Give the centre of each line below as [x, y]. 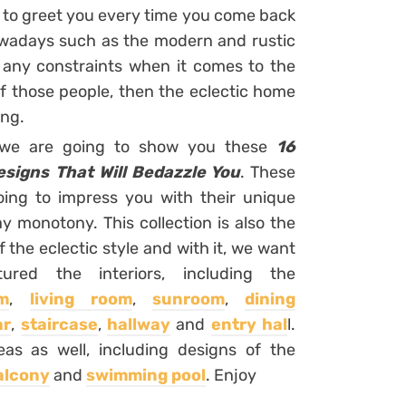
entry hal [249, 324]
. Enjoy [231, 375]
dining [271, 299]
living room [81, 299]
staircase [59, 324]
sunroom [188, 299]
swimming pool [146, 375]
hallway [139, 324]
